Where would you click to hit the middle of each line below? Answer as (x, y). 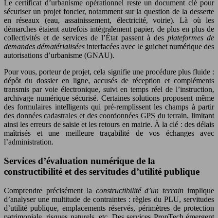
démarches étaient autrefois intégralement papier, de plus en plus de (109, 29)
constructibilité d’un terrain (140, 190)
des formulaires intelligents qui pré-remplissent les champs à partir (109, 107)
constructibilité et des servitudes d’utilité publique (102, 171)
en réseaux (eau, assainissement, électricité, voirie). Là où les (109, 20)
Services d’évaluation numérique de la (80, 161)
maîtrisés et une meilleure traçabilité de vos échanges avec (109, 133)
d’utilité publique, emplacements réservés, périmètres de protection (109, 208)
